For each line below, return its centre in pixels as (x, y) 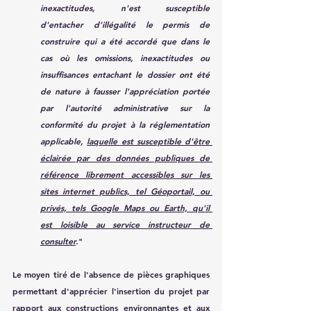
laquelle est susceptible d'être (148, 141)
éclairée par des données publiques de (125, 157)
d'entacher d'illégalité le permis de (125, 24)
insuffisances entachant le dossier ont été (125, 74)
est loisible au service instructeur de (125, 224)
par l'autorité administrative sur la (125, 107)
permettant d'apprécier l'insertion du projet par (111, 291)
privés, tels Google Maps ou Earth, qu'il (125, 207)
